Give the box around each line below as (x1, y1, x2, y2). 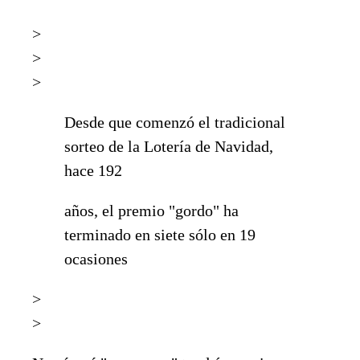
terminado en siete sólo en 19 (64, 225, 256, 243)
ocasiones (64, 249, 128, 268)
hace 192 (64, 161, 122, 179)
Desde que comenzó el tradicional (64, 112, 285, 131)
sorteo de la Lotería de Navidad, (64, 137, 273, 155)
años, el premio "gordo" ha (64, 201, 239, 219)
